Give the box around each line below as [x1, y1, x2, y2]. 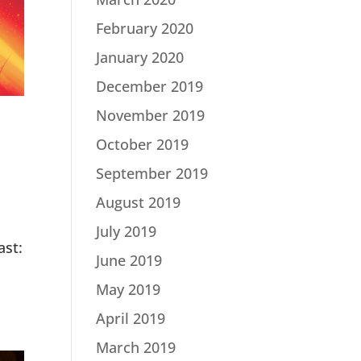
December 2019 [96, 77, 204, 96]
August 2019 [96, 193, 181, 212]
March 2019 [96, 338, 176, 357]
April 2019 [96, 309, 166, 328]
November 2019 [96, 106, 205, 125]
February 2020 [96, 19, 194, 38]
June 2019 [96, 251, 163, 270]
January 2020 [96, 48, 185, 67]
